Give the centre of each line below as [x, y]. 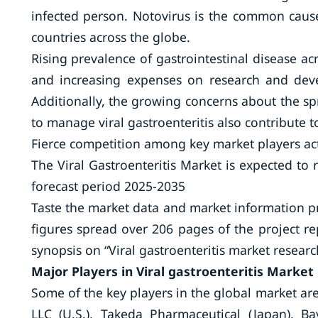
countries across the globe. [110, 37]
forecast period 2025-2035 [108, 186]
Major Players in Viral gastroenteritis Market [172, 271]
